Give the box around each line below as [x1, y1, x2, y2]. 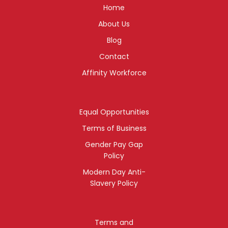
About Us [98, 18, 130, 29]
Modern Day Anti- [82, 166, 146, 177]
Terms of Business [81, 123, 147, 133]
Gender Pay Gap [85, 139, 143, 150]
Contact [99, 51, 129, 62]
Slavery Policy [90, 178, 138, 188]
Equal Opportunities [79, 106, 149, 117]
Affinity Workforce [81, 67, 147, 78]
